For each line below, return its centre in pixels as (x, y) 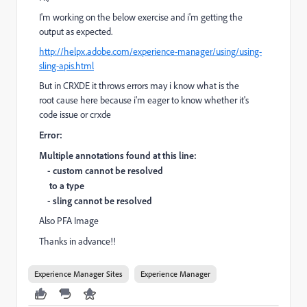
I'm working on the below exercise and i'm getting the (141, 17)
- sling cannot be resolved (96, 200)
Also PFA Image (69, 221)
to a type (62, 185)
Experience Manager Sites (78, 274)
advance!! (97, 241)
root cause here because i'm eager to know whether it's (144, 100)
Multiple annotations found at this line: (118, 155)
